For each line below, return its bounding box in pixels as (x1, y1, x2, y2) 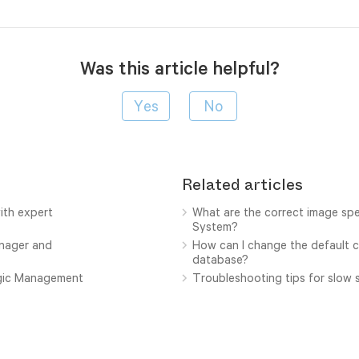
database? (192, 252, 248, 266)
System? (192, 219, 238, 233)
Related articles (182, 172, 304, 196)
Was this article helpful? (79, 56, 280, 79)
